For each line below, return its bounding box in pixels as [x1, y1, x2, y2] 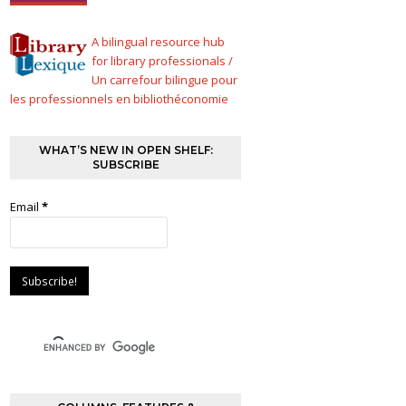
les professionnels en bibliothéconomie [10, 91, 229, 108]
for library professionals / [92, 53, 234, 70]
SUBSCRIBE [92, 158, 159, 172]
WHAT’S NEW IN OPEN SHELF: [38, 143, 213, 158]
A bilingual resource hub [92, 34, 226, 51]
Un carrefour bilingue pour [92, 72, 238, 89]
